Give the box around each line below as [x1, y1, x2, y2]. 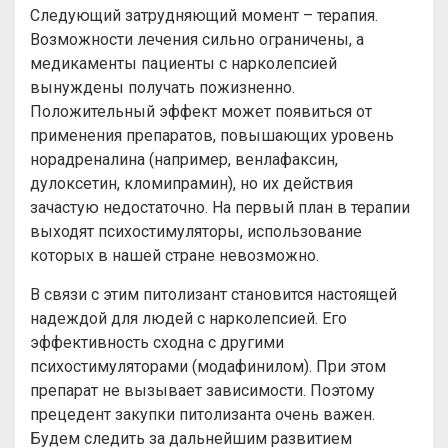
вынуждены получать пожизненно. [30, 78, 295, 97]
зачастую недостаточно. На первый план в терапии [30, 198, 410, 217]
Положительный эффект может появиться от [30, 102, 372, 121]
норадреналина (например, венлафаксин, [30, 150, 338, 169]
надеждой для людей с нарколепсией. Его [30, 309, 347, 328]
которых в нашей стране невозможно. [30, 246, 319, 265]
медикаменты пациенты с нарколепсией [30, 54, 337, 73]
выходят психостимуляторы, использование [30, 222, 362, 241]
